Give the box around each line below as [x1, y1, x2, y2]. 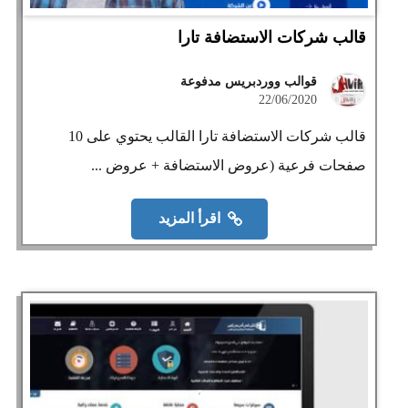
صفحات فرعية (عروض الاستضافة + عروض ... [91, 158, 367, 173]
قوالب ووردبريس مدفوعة [180, 75, 318, 88]
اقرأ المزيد [158, 210, 220, 227]
